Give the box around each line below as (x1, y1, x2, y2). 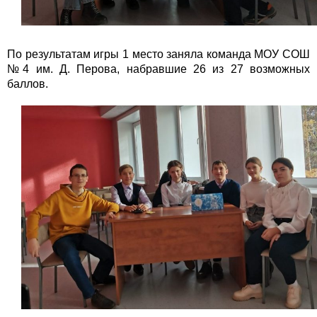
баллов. (7, 77, 48, 90)
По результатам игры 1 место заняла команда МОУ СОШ (7, 47, 310, 60)
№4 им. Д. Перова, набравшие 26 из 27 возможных (7, 62, 310, 75)
